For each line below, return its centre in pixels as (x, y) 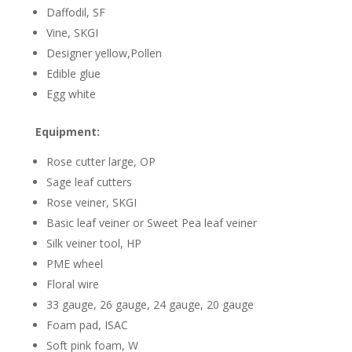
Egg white (71, 94)
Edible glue (73, 74)
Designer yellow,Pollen (104, 53)
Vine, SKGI (72, 33)
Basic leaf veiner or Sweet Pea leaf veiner (151, 223)
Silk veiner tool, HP (93, 244)
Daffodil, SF (75, 13)
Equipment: (67, 132)
